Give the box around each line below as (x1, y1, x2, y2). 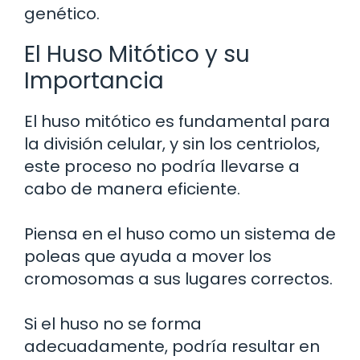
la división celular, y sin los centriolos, (24, 132, 320, 155)
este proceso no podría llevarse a (24, 154, 300, 178)
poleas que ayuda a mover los (24, 244, 272, 268)
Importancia (24, 64, 164, 96)
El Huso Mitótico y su (24, 38, 250, 70)
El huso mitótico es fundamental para (24, 109, 330, 133)
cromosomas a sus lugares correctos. (24, 267, 333, 290)
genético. (24, 2, 100, 25)
